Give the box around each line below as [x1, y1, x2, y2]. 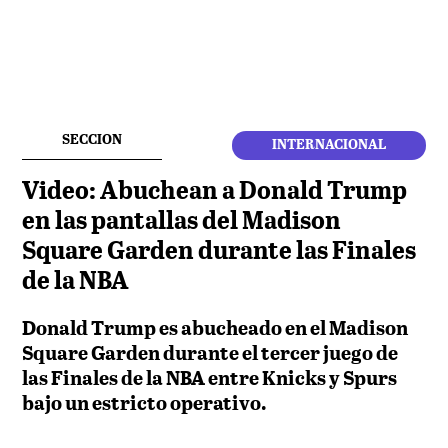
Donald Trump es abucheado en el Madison [22, 318, 409, 339]
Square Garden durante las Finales [22, 238, 417, 264]
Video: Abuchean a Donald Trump [22, 178, 408, 204]
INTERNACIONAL [271, 138, 386, 152]
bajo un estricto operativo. [22, 393, 267, 414]
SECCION [62, 133, 123, 147]
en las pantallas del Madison [22, 208, 342, 234]
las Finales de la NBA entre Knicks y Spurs [22, 368, 398, 389]
